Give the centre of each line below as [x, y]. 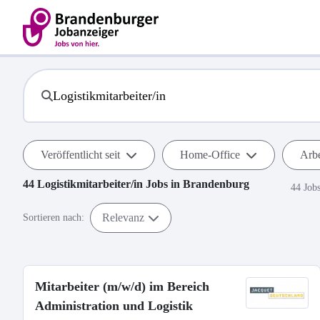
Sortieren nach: [54, 217]
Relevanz [123, 217]
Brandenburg [216, 184]
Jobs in [163, 184]
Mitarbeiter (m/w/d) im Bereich [122, 286]
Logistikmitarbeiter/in [90, 184]
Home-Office [210, 155]
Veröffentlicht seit [80, 155]
